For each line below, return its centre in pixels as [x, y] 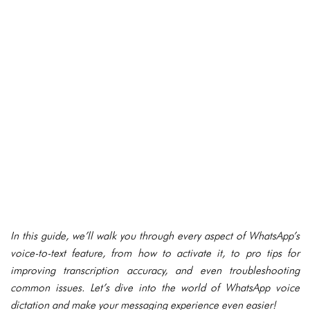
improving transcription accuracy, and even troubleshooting [155, 270]
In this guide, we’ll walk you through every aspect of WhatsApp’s [155, 236]
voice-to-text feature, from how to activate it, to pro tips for [155, 253]
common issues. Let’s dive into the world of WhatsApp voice [155, 288]
